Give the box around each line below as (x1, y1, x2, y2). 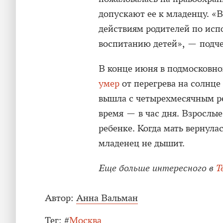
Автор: (45, 193, 74, 204)
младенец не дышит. (99, 138, 185, 149)
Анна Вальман (76, 193, 138, 204)
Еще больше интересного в (99, 163, 216, 174)
